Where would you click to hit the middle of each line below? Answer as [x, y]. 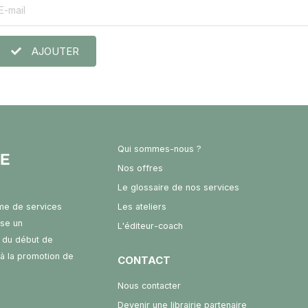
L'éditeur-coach [150, 226]
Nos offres [140, 168]
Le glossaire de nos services [178, 188]
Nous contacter [149, 285]
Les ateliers [142, 207]
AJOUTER [55, 51]
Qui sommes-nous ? [159, 149]
